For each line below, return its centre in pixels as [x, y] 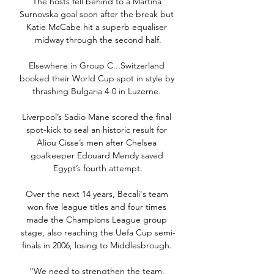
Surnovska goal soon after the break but [97, 14]
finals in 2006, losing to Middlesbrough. [98, 246]
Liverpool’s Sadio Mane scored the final [97, 117]
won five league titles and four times [97, 207]
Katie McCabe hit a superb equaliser [97, 27]
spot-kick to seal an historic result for [97, 130]
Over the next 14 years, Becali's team [97, 194]
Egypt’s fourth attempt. [98, 168]
